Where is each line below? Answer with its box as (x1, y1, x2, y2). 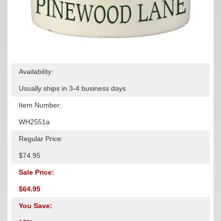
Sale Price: (19, 168, 54, 176)
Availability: (19, 67, 53, 75)
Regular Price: (19, 134, 63, 143)
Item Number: (19, 101, 62, 109)
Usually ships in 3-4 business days (19, 84, 126, 92)
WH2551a (19, 117, 50, 126)
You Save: (19, 201, 52, 210)
